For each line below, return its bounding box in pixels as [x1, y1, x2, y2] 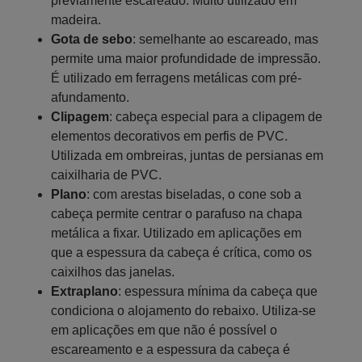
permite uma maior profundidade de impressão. [51, 51, 321, 65]
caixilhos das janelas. [51, 264, 175, 279]
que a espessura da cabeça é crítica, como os [51, 245, 312, 259]
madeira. [51, 12, 101, 27]
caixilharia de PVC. [51, 167, 162, 182]
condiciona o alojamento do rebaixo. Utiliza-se [51, 303, 316, 318]
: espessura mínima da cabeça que [118, 284, 318, 298]
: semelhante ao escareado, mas [133, 32, 318, 46]
